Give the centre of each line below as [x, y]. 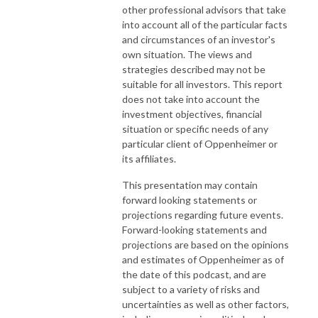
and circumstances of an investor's [199, 39]
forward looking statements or [190, 199]
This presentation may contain [190, 185]
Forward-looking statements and [194, 229]
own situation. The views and [187, 54]
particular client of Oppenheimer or [200, 143]
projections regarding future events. [204, 214]
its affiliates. [149, 158]
